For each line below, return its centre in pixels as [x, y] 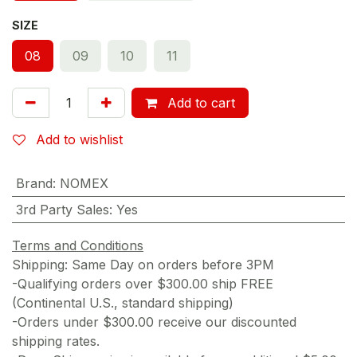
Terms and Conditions [78, 245]
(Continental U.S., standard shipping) [123, 302]
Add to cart [199, 102]
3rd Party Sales [62, 209]
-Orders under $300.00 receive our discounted [154, 322]
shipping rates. [58, 341]
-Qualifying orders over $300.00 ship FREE [143, 283]
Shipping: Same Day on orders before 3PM [143, 264]
